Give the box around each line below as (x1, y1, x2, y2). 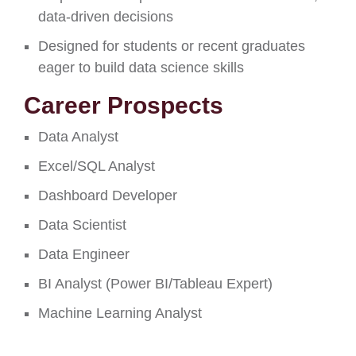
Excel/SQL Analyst (38, 158, 155, 174)
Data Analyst (38, 129, 118, 145)
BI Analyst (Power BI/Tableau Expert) (38, 276, 273, 292)
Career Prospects (24, 92, 223, 118)
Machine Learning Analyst (38, 305, 202, 321)
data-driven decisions (38, 9, 173, 25)
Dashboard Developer (38, 188, 177, 203)
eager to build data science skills (38, 60, 244, 75)
